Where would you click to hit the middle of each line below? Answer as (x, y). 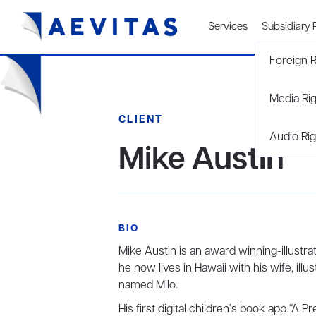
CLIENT (141, 120)
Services (228, 27)
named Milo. (150, 286)
